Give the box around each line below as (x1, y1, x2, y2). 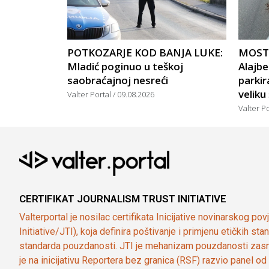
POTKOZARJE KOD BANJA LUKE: (67, 46, 223, 60)
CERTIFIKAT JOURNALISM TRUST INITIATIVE (19, 193, 226, 205)
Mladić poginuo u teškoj (67, 59, 183, 74)
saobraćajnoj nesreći (67, 73, 168, 88)
